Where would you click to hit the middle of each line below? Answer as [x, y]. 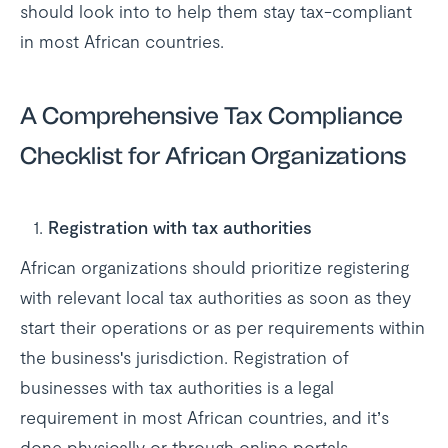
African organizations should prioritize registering [214, 267]
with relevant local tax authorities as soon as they [215, 297]
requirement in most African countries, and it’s [204, 417]
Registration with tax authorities [179, 227]
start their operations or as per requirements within [222, 327]
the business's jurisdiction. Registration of [184, 357]
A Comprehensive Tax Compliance [211, 115]
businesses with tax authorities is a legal [177, 387]
